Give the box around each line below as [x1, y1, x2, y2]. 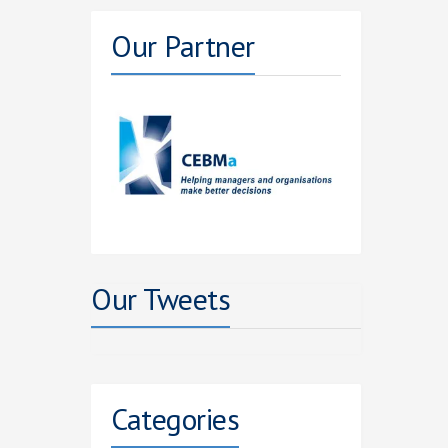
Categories [111, 399, 239, 439]
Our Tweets [91, 279, 230, 319]
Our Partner [111, 26, 255, 65]
